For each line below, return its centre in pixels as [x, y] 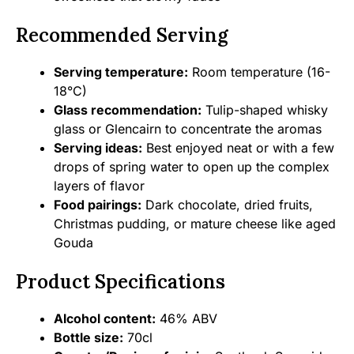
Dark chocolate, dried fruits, [227, 205]
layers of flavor [99, 186]
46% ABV [186, 318]
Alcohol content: [105, 318]
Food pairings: [98, 205]
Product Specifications [121, 282]
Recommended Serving [122, 35]
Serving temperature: [121, 72]
